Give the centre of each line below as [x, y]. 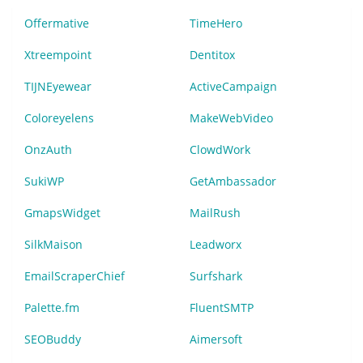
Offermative [57, 23]
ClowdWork [220, 149]
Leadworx [216, 244]
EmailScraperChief [75, 275]
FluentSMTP [222, 307]
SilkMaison [53, 244]
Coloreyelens [59, 117]
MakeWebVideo [231, 117]
